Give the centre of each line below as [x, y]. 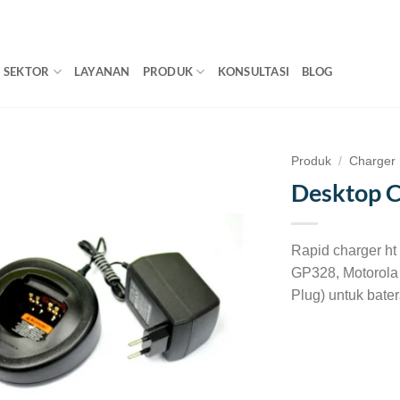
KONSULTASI [254, 71]
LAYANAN [102, 71]
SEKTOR [26, 71]
